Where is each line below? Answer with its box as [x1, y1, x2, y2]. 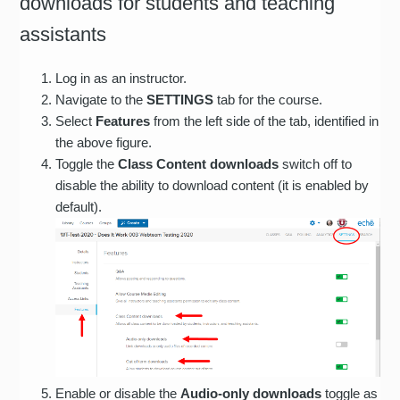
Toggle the [55, 155, 119, 171]
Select [55, 112, 96, 129]
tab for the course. [213, 91, 323, 107]
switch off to [279, 155, 353, 171]
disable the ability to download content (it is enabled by [55, 177, 370, 193]
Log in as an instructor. [55, 70, 187, 86]
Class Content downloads [118, 155, 279, 171]
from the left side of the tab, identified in [150, 112, 379, 129]
